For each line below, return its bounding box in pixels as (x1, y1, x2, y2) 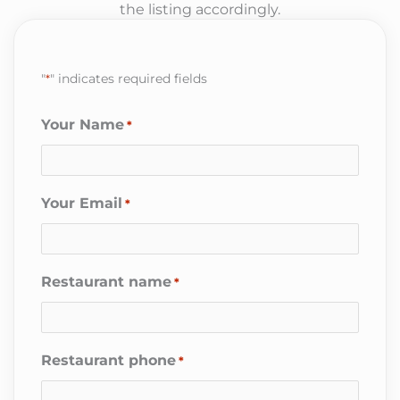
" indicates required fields (50, 71, 207, 86)
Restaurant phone (41, 351, 176, 369)
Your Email (41, 194, 122, 212)
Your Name (41, 115, 124, 133)
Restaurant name (41, 272, 171, 290)
